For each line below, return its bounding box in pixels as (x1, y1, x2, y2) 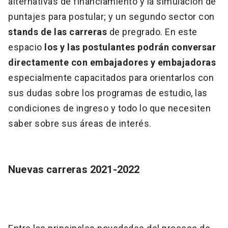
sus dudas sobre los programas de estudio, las (8, 88, 208, 99)
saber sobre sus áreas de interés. (8, 118, 152, 129)
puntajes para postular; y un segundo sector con (8, 11, 215, 22)
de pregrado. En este (107, 26, 197, 38)
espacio (8, 42, 42, 53)
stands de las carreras (8, 26, 107, 38)
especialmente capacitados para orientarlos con (8, 72, 214, 83)
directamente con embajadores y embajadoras (8, 57, 216, 68)
